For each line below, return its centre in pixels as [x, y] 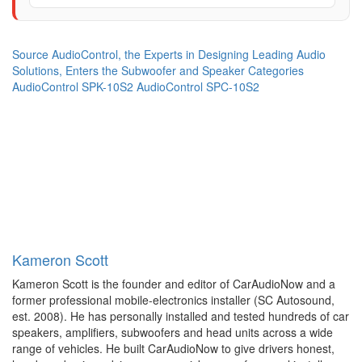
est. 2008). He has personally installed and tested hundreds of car [181, 316]
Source [32, 55]
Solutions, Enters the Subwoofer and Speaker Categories [158, 71]
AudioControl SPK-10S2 [74, 87]
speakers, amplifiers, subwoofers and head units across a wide [173, 333]
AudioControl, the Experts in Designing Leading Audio [189, 55]
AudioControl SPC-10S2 [198, 87]
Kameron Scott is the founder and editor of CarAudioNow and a [174, 284]
